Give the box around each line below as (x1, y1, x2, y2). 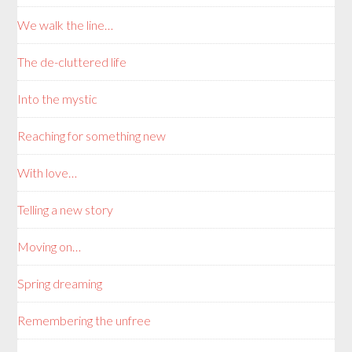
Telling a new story (17, 201, 114, 217)
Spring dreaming (17, 275, 103, 291)
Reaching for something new (17, 127, 167, 143)
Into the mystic (17, 90, 98, 106)
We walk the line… (17, 16, 114, 32)
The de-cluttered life (17, 53, 127, 69)
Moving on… (17, 238, 82, 254)
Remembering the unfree (17, 312, 152, 328)
